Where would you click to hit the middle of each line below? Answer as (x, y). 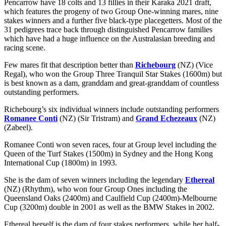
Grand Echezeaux (166, 119)
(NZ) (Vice (194, 65)
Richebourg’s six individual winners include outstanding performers (111, 109)
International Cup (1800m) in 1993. (61, 163)
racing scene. (25, 48)
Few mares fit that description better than (70, 65)
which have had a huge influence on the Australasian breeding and (109, 39)
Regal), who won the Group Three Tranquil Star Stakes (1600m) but (113, 74)
